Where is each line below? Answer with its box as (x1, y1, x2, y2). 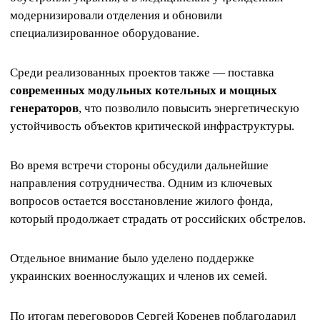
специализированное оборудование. (10, 26, 199, 40)
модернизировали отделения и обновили (10, 8, 222, 22)
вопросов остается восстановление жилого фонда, (10, 194, 273, 209)
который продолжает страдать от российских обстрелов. (10, 212, 306, 226)
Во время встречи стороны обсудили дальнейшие (10, 159, 269, 173)
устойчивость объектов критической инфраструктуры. (10, 119, 294, 133)
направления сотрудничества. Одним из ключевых (10, 176, 273, 191)
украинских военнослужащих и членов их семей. (10, 269, 267, 284)
